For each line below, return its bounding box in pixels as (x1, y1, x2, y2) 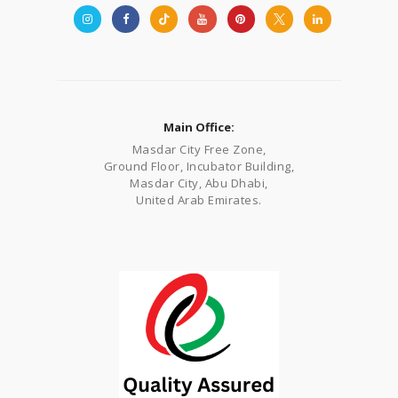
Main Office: (163, 118, 235, 135)
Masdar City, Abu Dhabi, (130, 174, 268, 191)
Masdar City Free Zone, (131, 140, 267, 157)
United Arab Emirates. (136, 191, 262, 208)
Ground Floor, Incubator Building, (103, 157, 295, 174)
